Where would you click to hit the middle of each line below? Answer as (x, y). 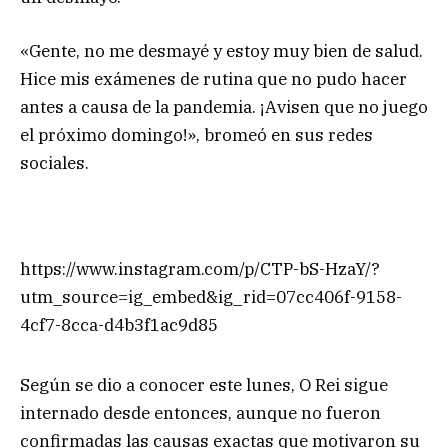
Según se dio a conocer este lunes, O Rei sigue (204, 384)
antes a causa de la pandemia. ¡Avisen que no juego (224, 107)
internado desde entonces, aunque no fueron (200, 412)
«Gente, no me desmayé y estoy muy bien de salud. (221, 51)
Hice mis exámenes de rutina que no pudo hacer (213, 79)
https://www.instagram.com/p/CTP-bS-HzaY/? (200, 269)
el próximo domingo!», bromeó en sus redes (196, 135)
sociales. (54, 163)
